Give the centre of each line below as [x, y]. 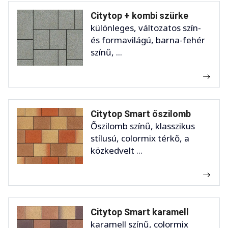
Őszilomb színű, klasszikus [143, 126]
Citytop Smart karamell [140, 212]
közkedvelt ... [117, 151]
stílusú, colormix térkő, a [140, 138]
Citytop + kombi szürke [139, 16]
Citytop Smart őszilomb [141, 114]
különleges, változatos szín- [146, 28]
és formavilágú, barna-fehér [148, 40]
